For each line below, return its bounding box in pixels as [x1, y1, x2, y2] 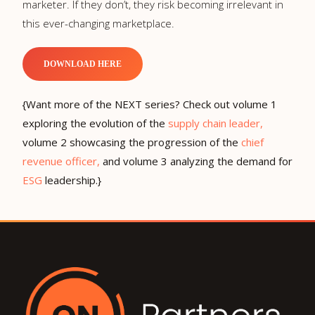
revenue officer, [22, 153, 103, 168]
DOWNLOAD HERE [44, 58, 122, 69]
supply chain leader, [168, 115, 263, 130]
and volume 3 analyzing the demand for [103, 153, 292, 168]
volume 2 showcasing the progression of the [22, 134, 241, 149]
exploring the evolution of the [22, 115, 168, 130]
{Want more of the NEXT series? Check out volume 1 [22, 96, 277, 111]
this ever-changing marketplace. [22, 15, 174, 30]
